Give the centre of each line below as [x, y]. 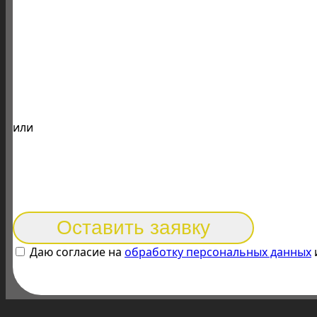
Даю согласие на [76, 252]
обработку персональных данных [218, 252]
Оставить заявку [133, 227]
